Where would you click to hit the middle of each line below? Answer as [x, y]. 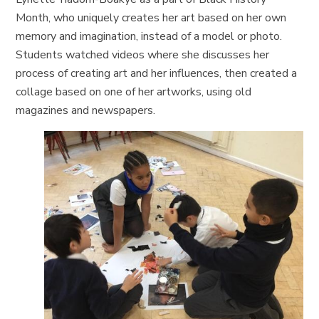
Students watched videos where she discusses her [143, 54]
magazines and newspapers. [86, 110]
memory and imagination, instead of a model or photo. [149, 36]
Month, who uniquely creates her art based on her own [151, 17]
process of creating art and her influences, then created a [157, 73]
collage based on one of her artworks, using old [134, 91]
